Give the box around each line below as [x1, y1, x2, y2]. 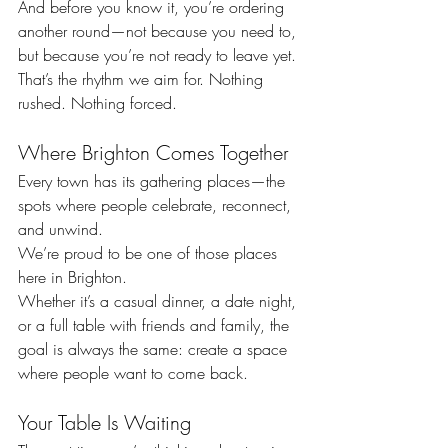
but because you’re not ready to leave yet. [18, 43, 296, 66]
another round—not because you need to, [18, 19, 301, 42]
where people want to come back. [18, 361, 248, 384]
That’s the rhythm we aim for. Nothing [18, 67, 268, 90]
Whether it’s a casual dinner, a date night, [18, 289, 301, 312]
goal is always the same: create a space [18, 337, 292, 360]
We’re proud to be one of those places [18, 241, 282, 264]
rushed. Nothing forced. [18, 91, 177, 114]
